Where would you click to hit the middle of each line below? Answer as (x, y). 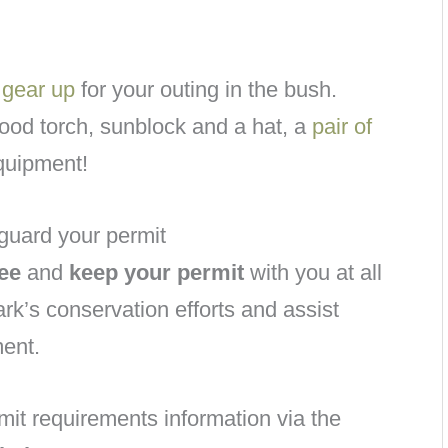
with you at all (313, 273)
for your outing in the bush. (206, 89)
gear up (38, 89)
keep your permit (156, 273)
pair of (342, 126)
